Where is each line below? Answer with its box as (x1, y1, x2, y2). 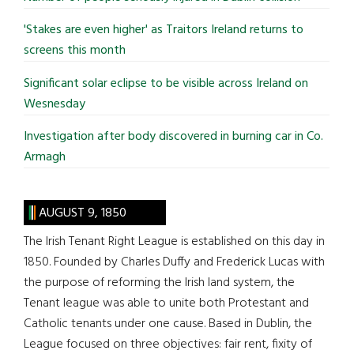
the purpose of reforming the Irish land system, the (24, 273, 295, 294)
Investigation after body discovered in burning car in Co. (23, 126, 323, 148)
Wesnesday (23, 93, 88, 115)
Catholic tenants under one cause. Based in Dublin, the (24, 314, 312, 335)
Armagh (23, 147, 69, 168)
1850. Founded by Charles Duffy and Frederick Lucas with (24, 252, 325, 273)
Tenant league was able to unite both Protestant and (24, 293, 309, 314)
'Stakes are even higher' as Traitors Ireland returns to (23, 20, 303, 41)
